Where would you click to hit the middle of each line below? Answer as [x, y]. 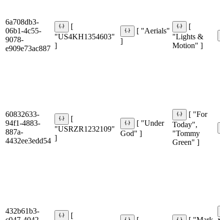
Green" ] [186, 142]
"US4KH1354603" [85, 36]
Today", [185, 124]
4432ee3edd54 [28, 141]
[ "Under [151, 123]
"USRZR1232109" [85, 129]
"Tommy [186, 133]
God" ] [131, 133]
